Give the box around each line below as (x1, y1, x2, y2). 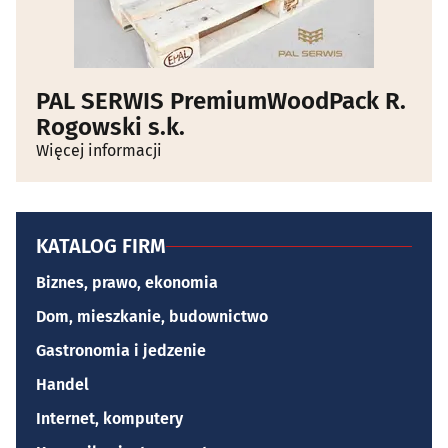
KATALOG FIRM (36, 234, 166, 259)
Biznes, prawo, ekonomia (36, 273, 218, 293)
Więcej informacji (36, 141, 162, 161)
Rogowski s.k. (36, 113, 185, 142)
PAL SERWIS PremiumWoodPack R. (36, 87, 406, 116)
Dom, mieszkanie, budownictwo (36, 307, 268, 327)
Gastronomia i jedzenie (36, 341, 206, 361)
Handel (36, 375, 89, 395)
